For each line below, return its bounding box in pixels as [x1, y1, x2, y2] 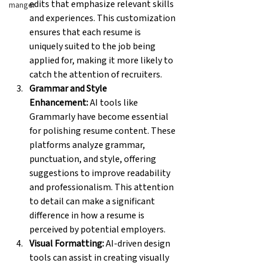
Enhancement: [29, 96, 88, 109]
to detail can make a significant [29, 194, 157, 208]
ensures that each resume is [29, 25, 143, 39]
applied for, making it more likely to [29, 53, 175, 67]
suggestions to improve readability [29, 166, 172, 180]
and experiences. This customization [29, 11, 177, 25]
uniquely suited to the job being [29, 39, 157, 53]
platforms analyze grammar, [29, 138, 147, 151]
